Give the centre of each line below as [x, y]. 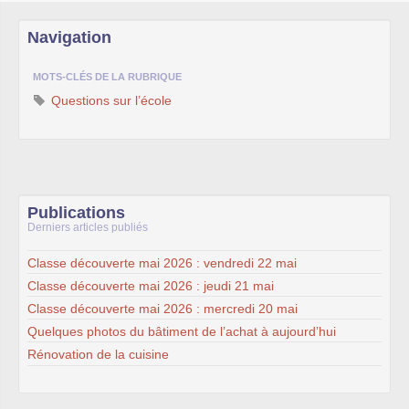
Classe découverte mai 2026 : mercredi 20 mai [163, 308]
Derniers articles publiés [88, 227]
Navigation [69, 37]
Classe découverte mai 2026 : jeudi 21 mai [151, 285]
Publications [76, 213]
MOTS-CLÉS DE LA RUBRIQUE [107, 77]
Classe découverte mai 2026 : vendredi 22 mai [162, 262]
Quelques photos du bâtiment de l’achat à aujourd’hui [182, 331]
